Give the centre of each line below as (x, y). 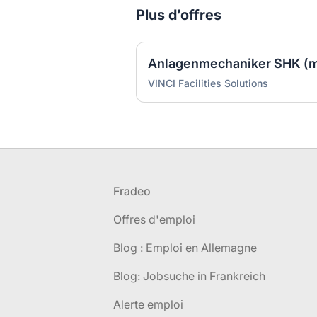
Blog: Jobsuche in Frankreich (189, 276)
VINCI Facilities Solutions (208, 83)
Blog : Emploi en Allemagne (185, 248)
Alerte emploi (148, 304)
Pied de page (57, 190)
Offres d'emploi (154, 219)
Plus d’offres (179, 15)
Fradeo (132, 191)
